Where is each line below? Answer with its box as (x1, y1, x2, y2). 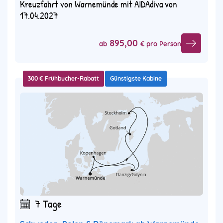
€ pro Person (140, 39, 181, 48)
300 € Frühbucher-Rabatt (28, 75, 99, 83)
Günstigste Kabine (110, 75, 162, 83)
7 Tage (35, 196, 62, 212)
